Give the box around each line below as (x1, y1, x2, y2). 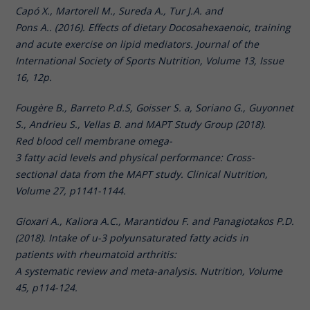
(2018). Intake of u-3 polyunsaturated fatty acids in (15, 230, 249, 244)
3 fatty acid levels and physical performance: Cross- (15, 150, 255, 164)
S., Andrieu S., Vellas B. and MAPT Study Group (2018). (15, 117, 266, 131)
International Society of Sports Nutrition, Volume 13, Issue (15, 53, 284, 67)
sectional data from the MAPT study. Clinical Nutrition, (15, 167, 268, 181)
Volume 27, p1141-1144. (15, 183, 129, 197)
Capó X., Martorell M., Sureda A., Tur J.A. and (15, 3, 224, 17)
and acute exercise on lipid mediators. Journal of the (15, 37, 259, 51)
